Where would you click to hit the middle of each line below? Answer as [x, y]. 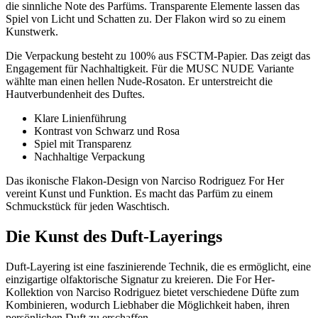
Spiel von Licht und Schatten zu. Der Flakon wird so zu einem [146, 19]
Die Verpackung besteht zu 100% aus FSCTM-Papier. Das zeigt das [158, 56]
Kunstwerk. [32, 32]
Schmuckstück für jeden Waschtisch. [88, 207]
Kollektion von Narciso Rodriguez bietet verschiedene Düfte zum [152, 292]
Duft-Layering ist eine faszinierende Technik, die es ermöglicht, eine [158, 266]
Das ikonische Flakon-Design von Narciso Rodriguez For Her [145, 181]
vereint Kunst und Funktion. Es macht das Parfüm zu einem [139, 194]
